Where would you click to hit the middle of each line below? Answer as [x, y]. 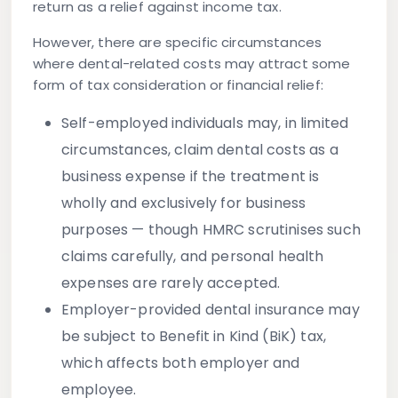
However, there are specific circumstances [178, 43]
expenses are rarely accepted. [171, 283]
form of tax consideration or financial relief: [178, 85]
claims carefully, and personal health [193, 257]
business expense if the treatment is [191, 177]
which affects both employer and [181, 363]
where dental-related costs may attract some [192, 64]
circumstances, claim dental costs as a [200, 150]
